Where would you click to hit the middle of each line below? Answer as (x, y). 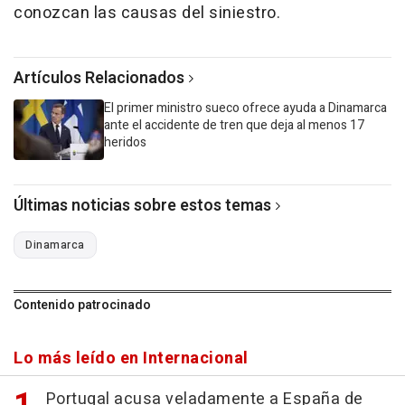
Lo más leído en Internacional (131, 358)
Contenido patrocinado (82, 305)
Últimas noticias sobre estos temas (142, 205)
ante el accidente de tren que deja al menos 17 (234, 125)
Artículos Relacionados (99, 78)
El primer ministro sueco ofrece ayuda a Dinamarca (245, 108)
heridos (125, 142)
